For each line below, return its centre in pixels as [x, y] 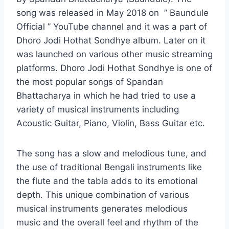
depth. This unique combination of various [103, 195]
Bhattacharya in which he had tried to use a [106, 96]
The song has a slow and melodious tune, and [111, 154]
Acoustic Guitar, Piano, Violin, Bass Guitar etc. [111, 123]
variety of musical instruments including [98, 110]
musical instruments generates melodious [102, 209]
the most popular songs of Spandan [90, 82]
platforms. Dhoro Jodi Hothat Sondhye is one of [114, 68]
